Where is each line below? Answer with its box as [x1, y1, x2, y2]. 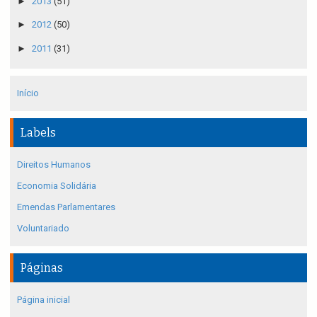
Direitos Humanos [17, 158, 91, 170]
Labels [21, 125, 56, 139]
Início [17, 87, 39, 98]
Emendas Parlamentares [17, 201, 115, 212]
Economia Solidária [17, 180, 96, 191]
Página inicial [17, 294, 70, 305]
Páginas [21, 260, 63, 275]
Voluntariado [17, 222, 69, 234]
